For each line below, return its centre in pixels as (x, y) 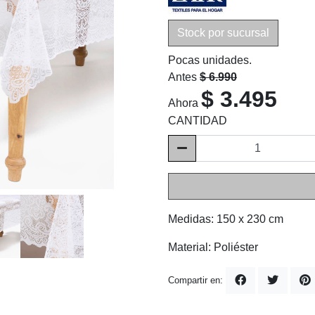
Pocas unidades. (210, 60)
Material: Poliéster (213, 247)
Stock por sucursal (223, 32)
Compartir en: (195, 281)
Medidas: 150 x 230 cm (226, 219)
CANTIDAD (198, 120)
